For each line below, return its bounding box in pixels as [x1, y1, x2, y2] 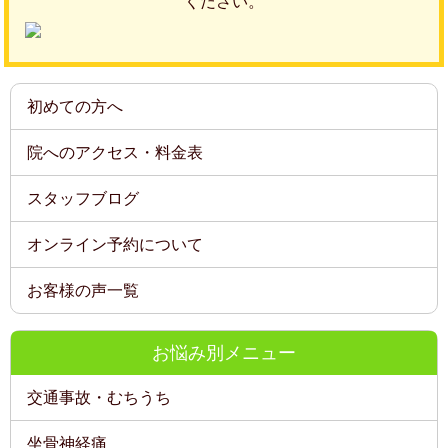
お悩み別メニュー [152, 342, 296, 363]
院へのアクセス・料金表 [27, 143, 204, 161]
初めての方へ [27, 97, 124, 115]
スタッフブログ [27, 189, 140, 207]
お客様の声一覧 [27, 281, 140, 299]
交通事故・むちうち [27, 388, 172, 406]
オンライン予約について [27, 235, 204, 253]
